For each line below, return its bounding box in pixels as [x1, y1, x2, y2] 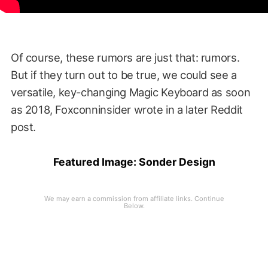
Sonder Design [138, 155, 215, 168]
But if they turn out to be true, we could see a [10, 68, 237, 81]
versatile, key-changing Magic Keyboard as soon [10, 85, 251, 99]
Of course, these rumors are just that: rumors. [10, 50, 240, 64]
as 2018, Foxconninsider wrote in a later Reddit [10, 102, 243, 116]
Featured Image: [53, 155, 139, 168]
